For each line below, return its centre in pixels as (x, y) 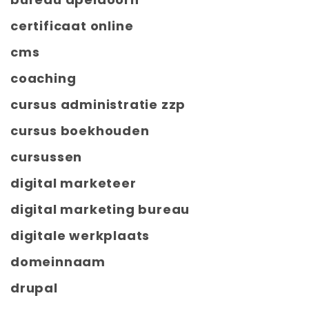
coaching (43, 79)
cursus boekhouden (80, 131)
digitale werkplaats (80, 236)
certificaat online (72, 26)
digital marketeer (73, 183)
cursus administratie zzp (98, 105)
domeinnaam (58, 262)
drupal (34, 288)
